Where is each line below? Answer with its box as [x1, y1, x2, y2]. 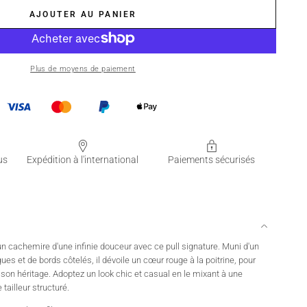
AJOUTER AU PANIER [29, 9, 137, 19]
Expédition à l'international [27, 153, 139, 166]
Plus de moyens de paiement [30, 64, 136, 73]
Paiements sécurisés [168, 153, 256, 166]
